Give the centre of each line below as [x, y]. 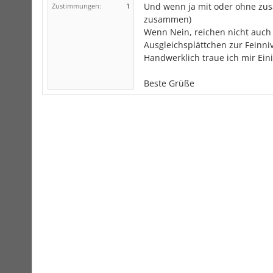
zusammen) [168, 19]
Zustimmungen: [76, 6]
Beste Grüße [169, 83]
